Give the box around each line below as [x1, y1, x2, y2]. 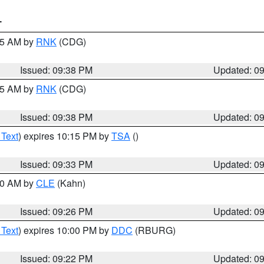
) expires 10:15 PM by [18, 129, 111, 143]
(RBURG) [133, 223, 176, 237]
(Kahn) [55, 176, 85, 190]
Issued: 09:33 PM [20, 157, 93, 171]
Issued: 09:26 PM [20, 204, 93, 218]
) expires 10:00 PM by [18, 223, 111, 237]
